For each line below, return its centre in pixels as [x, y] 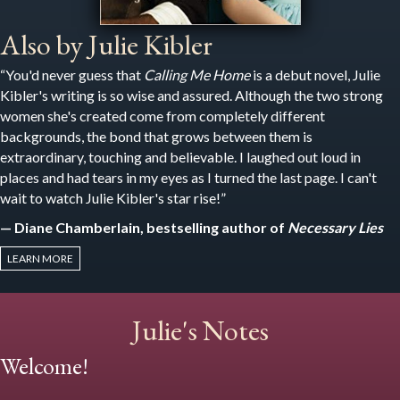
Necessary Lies [334, 227]
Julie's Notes [200, 330]
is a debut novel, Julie [315, 74]
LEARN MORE [40, 258]
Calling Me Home [197, 74]
